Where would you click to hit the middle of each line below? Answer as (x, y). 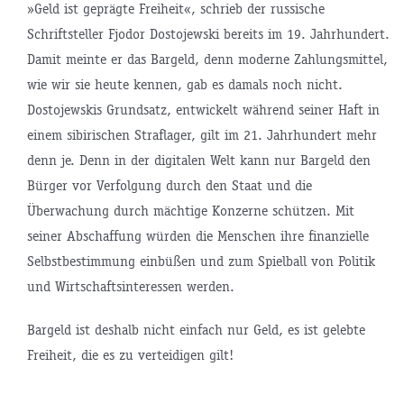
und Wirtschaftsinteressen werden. (130, 286)
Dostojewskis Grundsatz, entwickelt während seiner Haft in (203, 109)
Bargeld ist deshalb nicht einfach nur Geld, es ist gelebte (196, 329)
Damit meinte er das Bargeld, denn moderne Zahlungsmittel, (207, 59)
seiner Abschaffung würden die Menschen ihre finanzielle (197, 235)
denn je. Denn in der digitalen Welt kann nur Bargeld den (198, 160)
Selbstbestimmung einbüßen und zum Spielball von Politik (201, 261)
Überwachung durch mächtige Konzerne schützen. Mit (190, 210)
